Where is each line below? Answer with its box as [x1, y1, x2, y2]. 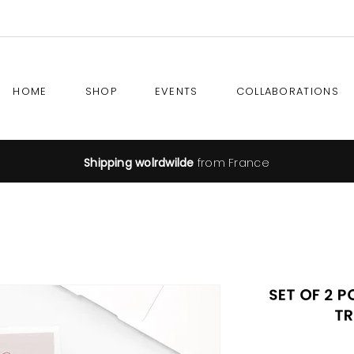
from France [194, 155, 269, 171]
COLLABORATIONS [235, 84, 339, 99]
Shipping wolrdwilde [84, 155, 194, 171]
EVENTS [154, 84, 198, 99]
